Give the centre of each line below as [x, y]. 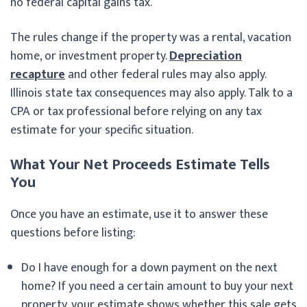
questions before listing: [73, 233]
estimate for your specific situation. [102, 130]
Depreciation [206, 56]
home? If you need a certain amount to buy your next [157, 286]
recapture [38, 74]
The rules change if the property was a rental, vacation [151, 37]
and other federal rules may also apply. [165, 74]
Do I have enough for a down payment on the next [149, 268]
